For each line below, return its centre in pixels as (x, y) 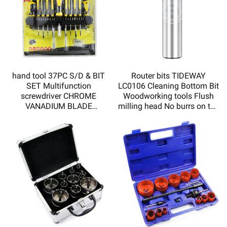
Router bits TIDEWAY (168, 75)
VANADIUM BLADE (59, 106)
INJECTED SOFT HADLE (59, 126)
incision (168, 116)
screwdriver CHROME (59, 96)
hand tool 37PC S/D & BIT (59, 75)
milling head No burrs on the (168, 106)
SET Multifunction (59, 86)
